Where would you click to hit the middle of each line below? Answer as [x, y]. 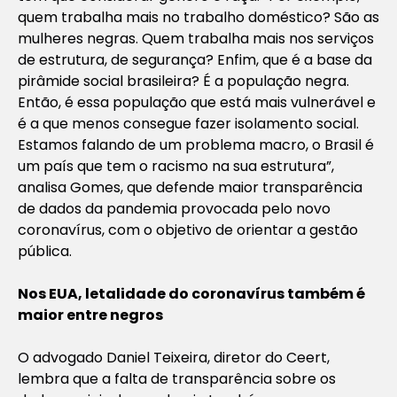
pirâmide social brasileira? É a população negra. [183, 81]
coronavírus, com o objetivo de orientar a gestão [188, 230]
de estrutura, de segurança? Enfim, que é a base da [195, 59]
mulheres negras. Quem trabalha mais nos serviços [196, 38]
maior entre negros [90, 315]
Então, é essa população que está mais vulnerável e [197, 102]
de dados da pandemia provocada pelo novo [174, 208]
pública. [45, 251]
